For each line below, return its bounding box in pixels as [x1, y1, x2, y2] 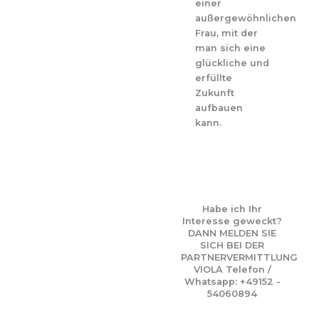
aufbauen [195, 103, 243, 114]
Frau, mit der [195, 28, 258, 39]
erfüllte [195, 73, 232, 84]
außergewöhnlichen [195, 13, 296, 24]
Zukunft [195, 88, 234, 99]
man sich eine [195, 43, 266, 54]
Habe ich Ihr [202, 204, 262, 215]
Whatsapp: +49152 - [184, 276, 281, 288]
